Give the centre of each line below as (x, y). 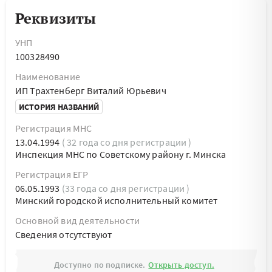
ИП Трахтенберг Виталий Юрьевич (91, 90)
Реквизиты (56, 18)
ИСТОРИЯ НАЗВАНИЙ (59, 107)
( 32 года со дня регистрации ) (127, 142)
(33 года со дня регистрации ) (126, 188)
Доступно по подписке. (100, 265)
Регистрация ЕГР (52, 174)
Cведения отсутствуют (64, 234)
